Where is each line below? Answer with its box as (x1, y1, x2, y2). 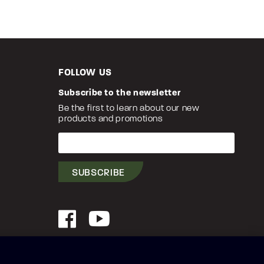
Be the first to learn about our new (58, 102, 200, 113)
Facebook (58, 227, 103, 239)
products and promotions (58, 113, 163, 124)
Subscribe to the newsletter (58, 87, 181, 98)
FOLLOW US (58, 67, 112, 78)
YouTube (90, 227, 128, 239)
